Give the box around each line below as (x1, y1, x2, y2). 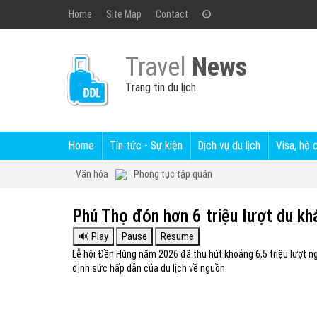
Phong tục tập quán (134, 168, 212, 180)
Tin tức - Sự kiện (110, 139, 183, 152)
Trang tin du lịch (125, 81, 196, 94)
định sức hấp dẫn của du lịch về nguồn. (72, 263, 227, 274)
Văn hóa (76, 168, 108, 180)
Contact (156, 8, 188, 20)
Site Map (106, 8, 142, 20)
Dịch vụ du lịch (198, 139, 260, 152)
